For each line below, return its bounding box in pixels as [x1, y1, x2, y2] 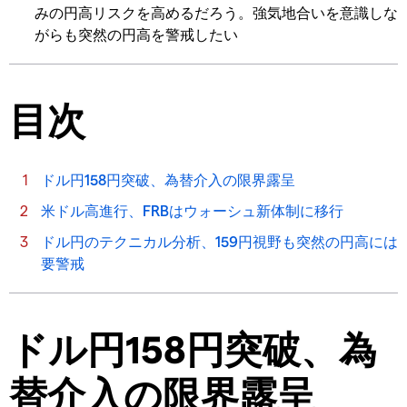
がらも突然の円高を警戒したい [35, 25, 238, 44]
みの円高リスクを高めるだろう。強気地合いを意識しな [35, 4, 398, 22]
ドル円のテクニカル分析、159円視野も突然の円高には [41, 232, 398, 250]
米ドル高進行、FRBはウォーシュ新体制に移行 [41, 201, 343, 219]
